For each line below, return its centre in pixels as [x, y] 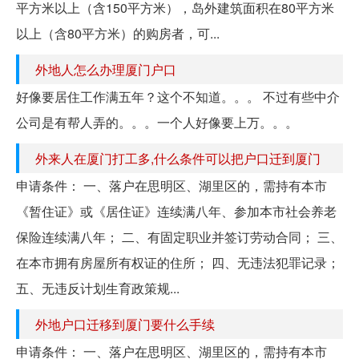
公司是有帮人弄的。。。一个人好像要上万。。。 [157, 122]
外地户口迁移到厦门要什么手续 [125, 324]
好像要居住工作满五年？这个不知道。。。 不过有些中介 [178, 96]
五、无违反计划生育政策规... [98, 288]
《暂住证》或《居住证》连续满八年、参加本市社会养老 [176, 211]
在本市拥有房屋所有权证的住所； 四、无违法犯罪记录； [178, 262]
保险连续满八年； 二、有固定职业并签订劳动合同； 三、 [179, 236]
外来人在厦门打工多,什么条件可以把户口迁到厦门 [178, 158]
